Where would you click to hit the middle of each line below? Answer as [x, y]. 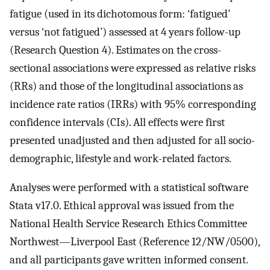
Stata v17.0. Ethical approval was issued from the [122, 206]
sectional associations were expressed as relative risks [133, 68]
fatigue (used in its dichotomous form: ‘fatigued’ [120, 14]
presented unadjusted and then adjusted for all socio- [132, 140]
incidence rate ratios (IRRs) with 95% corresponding [133, 104]
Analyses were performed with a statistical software [129, 188]
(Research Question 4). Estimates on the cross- [115, 50]
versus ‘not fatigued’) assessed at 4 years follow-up [125, 32]
